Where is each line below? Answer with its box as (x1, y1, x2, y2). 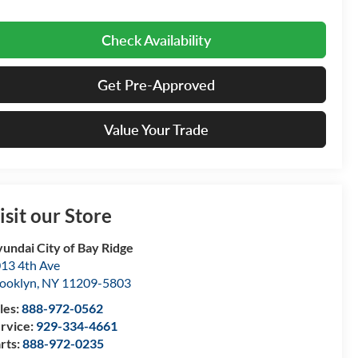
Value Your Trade (104, 120, 209, 138)
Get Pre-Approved (97, 75, 215, 93)
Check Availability (101, 30, 211, 49)
